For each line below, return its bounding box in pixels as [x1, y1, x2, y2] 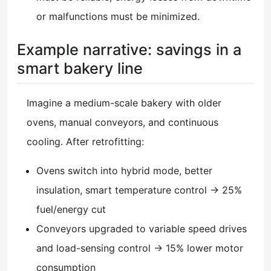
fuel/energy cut [36, 203, 106, 215]
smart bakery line [17, 59, 143, 78]
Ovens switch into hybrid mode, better [36, 164, 212, 177]
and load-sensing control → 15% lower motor [36, 241, 243, 254]
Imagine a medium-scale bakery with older [27, 96, 221, 109]
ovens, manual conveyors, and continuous [27, 116, 218, 128]
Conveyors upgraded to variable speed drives [36, 222, 247, 235]
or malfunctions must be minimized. [36, 10, 200, 23]
